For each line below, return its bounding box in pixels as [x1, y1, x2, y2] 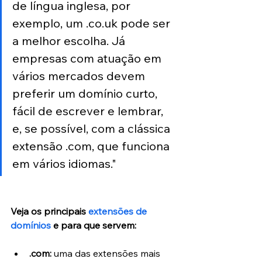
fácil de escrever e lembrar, [12, 103, 166, 118]
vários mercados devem [12, 68, 148, 83]
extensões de [88, 205, 149, 217]
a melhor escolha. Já [12, 33, 128, 48]
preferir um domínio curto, [12, 85, 160, 101]
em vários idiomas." [12, 156, 116, 171]
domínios [11, 219, 51, 231]
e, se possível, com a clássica [12, 120, 173, 136]
